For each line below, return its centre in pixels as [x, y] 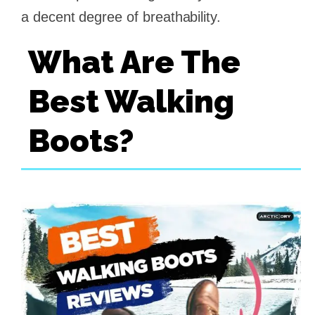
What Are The [134, 63]
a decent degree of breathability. [121, 17]
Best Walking [131, 102]
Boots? [81, 141]
